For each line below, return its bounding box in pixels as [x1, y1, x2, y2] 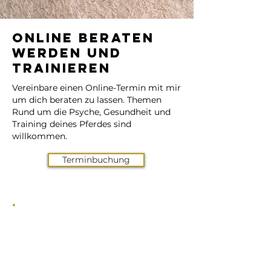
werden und [12, 45, 122, 61]
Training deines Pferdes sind [12, 119, 131, 129]
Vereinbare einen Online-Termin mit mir [12, 82, 181, 93]
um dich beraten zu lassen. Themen [12, 94, 162, 105]
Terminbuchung [62, 154, 130, 165]
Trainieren [12, 60, 111, 76]
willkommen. [12, 131, 67, 142]
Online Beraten [12, 30, 154, 46]
